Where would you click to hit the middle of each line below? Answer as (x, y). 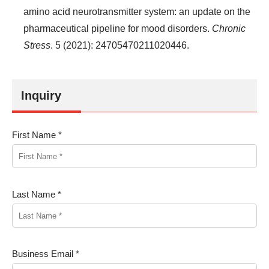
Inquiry (41, 95)
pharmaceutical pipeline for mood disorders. (118, 29)
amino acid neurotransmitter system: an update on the (137, 12)
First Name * (37, 135)
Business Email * (46, 254)
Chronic (229, 29)
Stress (37, 45)
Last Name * (37, 194)
